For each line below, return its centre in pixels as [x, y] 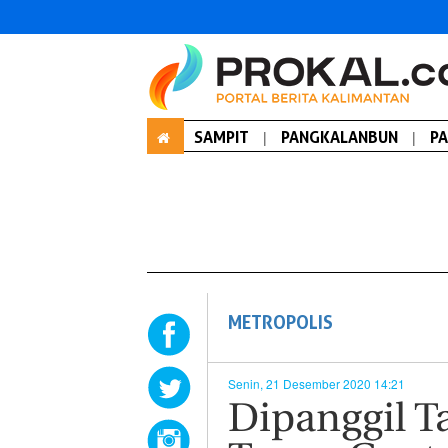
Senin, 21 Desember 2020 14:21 [316, 383]
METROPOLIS [280, 322]
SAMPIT [221, 137]
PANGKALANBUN [339, 137]
